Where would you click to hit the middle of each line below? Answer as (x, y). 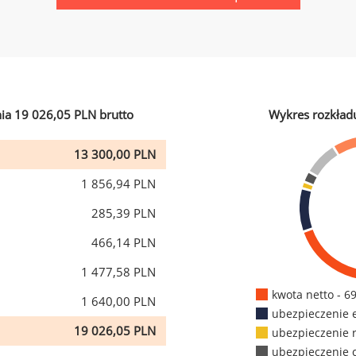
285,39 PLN (124, 213)
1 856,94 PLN (118, 184)
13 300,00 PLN (115, 154)
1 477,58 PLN (118, 272)
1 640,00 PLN (118, 301)
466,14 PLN (124, 242)
